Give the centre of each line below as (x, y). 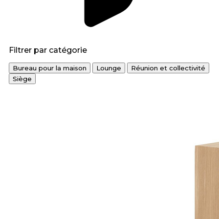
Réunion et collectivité (168, 68)
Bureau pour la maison (50, 68)
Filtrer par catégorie (48, 50)
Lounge (109, 68)
